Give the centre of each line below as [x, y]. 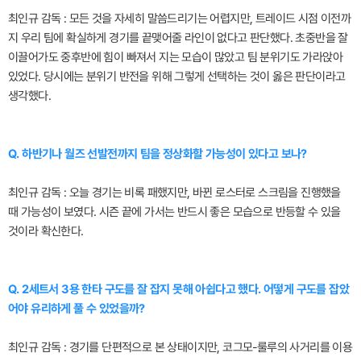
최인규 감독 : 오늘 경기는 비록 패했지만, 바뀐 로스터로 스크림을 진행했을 [174, 192]
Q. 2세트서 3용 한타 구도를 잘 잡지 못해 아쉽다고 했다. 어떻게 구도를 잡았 [178, 289]
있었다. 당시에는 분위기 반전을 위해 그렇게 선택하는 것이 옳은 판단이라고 [177, 76]
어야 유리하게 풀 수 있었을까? [77, 308]
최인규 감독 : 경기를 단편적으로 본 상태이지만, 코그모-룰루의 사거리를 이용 [180, 347]
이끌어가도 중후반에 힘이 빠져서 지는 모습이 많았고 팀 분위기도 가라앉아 [175, 57]
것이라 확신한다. [46, 231]
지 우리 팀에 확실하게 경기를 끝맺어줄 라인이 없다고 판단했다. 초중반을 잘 [178, 37]
